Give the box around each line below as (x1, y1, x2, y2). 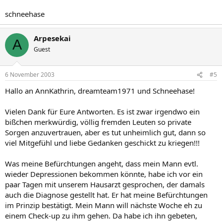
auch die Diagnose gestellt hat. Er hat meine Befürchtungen (5, 190, 208, 200)
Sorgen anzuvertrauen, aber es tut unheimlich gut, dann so (5, 127, 206, 137)
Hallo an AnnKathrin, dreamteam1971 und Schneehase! (5, 86, 195, 96)
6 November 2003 (5, 70, 55, 79)
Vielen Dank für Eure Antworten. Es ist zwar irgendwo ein (5, 107, 200, 116)
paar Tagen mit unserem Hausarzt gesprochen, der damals (5, 179, 205, 189)
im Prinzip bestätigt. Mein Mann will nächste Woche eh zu (5, 200, 202, 210)
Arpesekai (34, 33, 71, 43)
